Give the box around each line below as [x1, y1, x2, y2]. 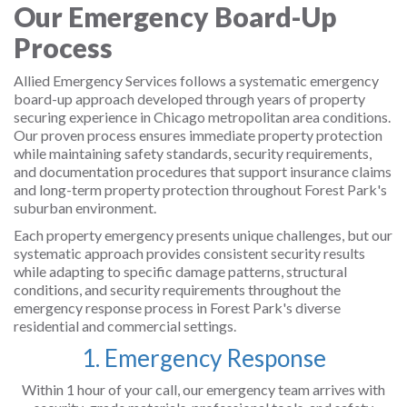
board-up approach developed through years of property [14, 90, 365, 107]
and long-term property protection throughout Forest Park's [14, 181, 387, 198]
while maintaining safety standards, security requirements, [14, 144, 372, 162]
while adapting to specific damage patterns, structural [14, 263, 347, 280]
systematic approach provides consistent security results [14, 244, 365, 262]
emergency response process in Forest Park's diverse [14, 299, 341, 316]
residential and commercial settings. [14, 317, 236, 334]
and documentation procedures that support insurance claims [14, 163, 392, 180]
